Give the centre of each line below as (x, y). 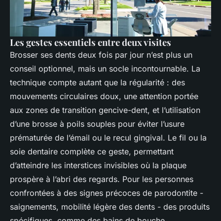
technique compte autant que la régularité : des (97, 83)
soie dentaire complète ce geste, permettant (92, 152)
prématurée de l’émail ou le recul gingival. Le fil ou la (108, 138)
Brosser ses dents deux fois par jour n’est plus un (101, 55)
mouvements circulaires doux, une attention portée (104, 96)
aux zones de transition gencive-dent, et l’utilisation (105, 110)
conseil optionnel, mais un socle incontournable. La (105, 69)
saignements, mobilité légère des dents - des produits (110, 207)
